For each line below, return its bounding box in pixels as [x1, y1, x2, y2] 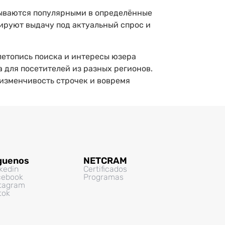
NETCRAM [83, 155, 127, 166]
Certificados [83, 164, 127, 174]
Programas [83, 172, 124, 182]
